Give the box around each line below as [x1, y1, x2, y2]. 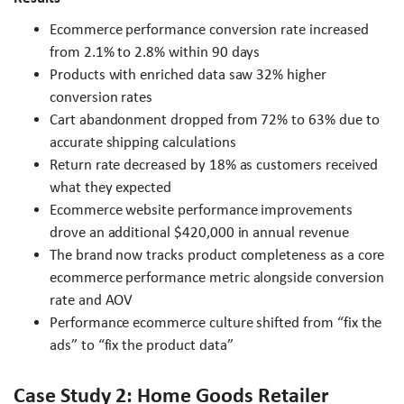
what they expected [50, 179, 172, 197]
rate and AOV [50, 291, 133, 309]
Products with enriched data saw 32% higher [50, 66, 326, 84]
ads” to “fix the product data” [50, 336, 234, 354]
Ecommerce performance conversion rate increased [50, 21, 369, 39]
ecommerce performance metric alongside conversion [50, 269, 384, 287]
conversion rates [50, 88, 153, 106]
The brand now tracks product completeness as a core [50, 246, 385, 264]
